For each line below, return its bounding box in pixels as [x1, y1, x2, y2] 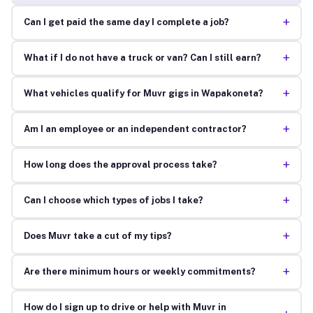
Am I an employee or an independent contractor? [23, 124, 247, 135]
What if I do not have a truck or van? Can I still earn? [23, 52, 261, 64]
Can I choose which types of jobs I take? [23, 195, 203, 206]
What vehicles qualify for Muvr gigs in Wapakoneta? [23, 88, 263, 99]
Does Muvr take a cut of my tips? [23, 231, 172, 242]
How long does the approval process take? [23, 159, 217, 170]
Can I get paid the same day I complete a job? [23, 17, 229, 28]
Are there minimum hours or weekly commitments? [23, 266, 256, 277]
